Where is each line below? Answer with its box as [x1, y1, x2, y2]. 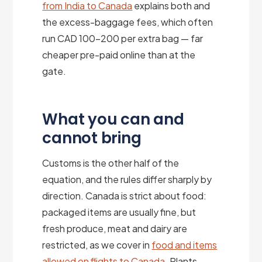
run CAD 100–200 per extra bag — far [42, 32, 204, 44]
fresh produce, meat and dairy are [42, 222, 188, 235]
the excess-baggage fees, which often [42, 15, 213, 28]
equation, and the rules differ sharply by [42, 173, 212, 185]
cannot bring [42, 127, 142, 149]
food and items [151, 238, 218, 251]
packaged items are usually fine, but [42, 205, 196, 218]
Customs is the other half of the [42, 156, 180, 169]
